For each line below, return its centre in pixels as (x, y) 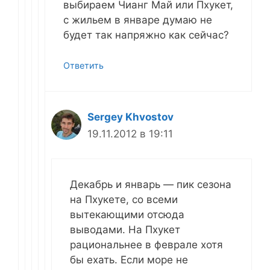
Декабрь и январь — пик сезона (151, 184)
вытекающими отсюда (127, 214)
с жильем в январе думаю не (138, 20)
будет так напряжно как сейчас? (146, 35)
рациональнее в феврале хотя (146, 244)
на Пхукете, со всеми (124, 199)
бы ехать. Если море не (129, 259)
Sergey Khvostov (130, 117)
